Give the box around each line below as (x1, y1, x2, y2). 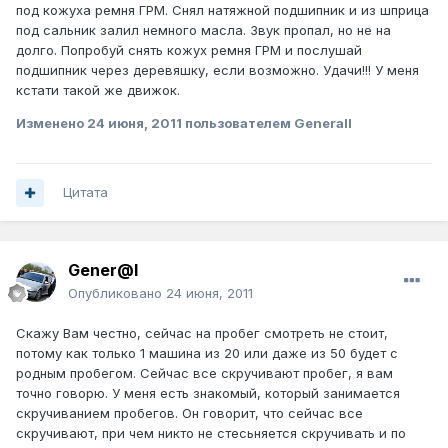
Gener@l (68, 260, 138, 281)
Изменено (16, 115, 87, 132)
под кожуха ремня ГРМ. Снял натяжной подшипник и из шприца (16, 2, 429, 19)
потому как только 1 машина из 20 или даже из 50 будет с (16, 345, 398, 362)
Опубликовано (68, 285, 166, 302)
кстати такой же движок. (16, 82, 180, 99)
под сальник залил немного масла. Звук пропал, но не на (16, 22, 391, 39)
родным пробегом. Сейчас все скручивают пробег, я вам (16, 365, 393, 382)
